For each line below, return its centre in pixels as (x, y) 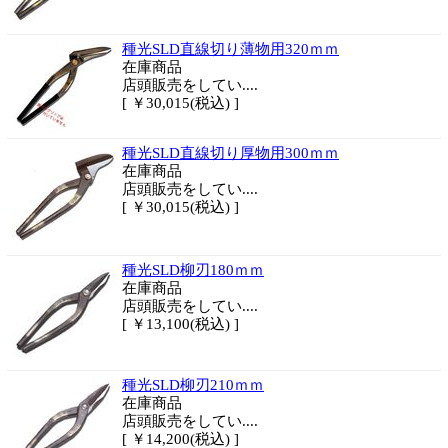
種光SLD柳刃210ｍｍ (193, 385)
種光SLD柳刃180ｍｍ (193, 270)
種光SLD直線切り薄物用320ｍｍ (230, 49)
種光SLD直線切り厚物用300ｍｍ (230, 153)
